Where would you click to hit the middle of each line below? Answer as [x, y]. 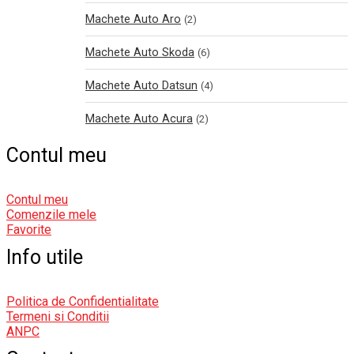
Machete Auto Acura [139, 119]
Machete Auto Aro [133, 19]
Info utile [45, 257]
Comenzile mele [51, 215]
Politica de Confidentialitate [83, 301]
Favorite [29, 230]
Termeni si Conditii [58, 316]
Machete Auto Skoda [140, 53]
